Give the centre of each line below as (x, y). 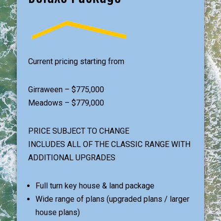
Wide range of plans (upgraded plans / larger (112, 199)
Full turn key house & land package (95, 186)
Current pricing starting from (76, 61)
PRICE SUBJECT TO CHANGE (78, 131)
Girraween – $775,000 (66, 90)
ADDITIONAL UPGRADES (72, 158)
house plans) (57, 212)
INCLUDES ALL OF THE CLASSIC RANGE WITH (109, 144)
